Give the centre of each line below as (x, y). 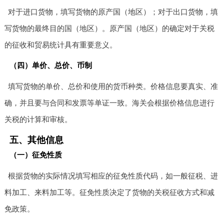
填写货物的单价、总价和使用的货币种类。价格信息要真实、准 (113, 86)
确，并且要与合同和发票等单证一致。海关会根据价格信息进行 (109, 102)
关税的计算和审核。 (38, 119)
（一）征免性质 (35, 154)
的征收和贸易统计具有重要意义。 (60, 44)
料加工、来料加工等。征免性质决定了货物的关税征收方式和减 (109, 192)
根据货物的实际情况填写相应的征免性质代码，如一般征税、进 (113, 175)
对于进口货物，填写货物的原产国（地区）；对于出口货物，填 (113, 11)
